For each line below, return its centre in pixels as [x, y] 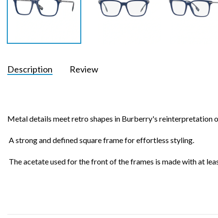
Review [84, 69]
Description [30, 69]
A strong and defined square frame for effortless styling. [101, 140]
